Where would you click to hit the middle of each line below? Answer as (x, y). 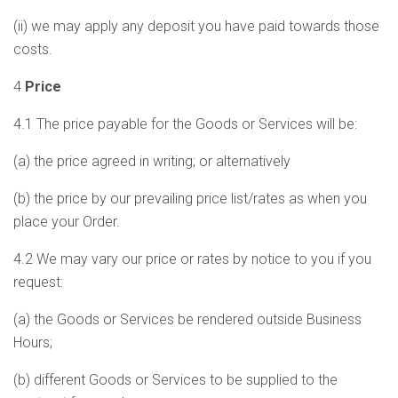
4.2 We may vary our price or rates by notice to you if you (192, 259)
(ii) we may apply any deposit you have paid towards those (196, 26)
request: (38, 282)
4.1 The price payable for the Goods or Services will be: (185, 124)
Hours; (33, 342)
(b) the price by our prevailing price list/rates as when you (190, 199)
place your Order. (67, 222)
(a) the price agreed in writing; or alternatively (152, 161)
